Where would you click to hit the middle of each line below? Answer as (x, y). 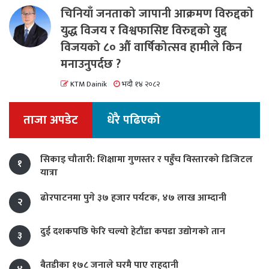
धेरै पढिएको (134, 120)
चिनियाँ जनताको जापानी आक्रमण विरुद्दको (157, 14)
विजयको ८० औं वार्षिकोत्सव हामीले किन (151, 48)
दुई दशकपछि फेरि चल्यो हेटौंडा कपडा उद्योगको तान (133, 232)
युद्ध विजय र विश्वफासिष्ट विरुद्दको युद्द (144, 31)
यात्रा (49, 173)
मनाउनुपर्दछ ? (91, 65)
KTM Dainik (88, 85)
